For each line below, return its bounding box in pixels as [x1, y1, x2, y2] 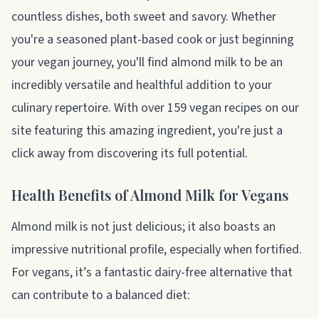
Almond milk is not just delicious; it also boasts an [11, 217, 276, 236]
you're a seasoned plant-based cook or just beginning [11, 30, 294, 48]
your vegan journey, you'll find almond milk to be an [11, 53, 283, 71]
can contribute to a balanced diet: [11, 286, 190, 304]
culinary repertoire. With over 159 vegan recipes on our [11, 98, 299, 117]
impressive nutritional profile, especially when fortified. [11, 240, 302, 258]
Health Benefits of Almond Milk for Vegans [11, 184, 288, 204]
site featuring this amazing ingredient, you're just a [11, 121, 283, 140]
